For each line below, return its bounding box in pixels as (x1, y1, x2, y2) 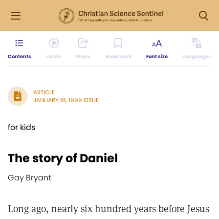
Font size (146, 53, 168, 60)
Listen (46, 53, 62, 60)
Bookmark (105, 53, 131, 60)
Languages (182, 53, 211, 60)
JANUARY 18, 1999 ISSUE (33, 96, 99, 104)
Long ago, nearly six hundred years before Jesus (8, 202, 209, 215)
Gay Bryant (8, 172, 51, 183)
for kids (8, 122, 35, 133)
